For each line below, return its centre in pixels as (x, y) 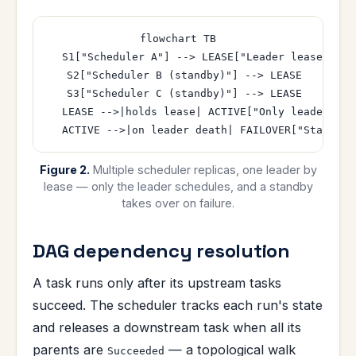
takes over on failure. (178, 203)
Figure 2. (64, 169)
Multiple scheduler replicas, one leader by (203, 169)
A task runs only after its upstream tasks (157, 282)
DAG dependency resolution (161, 250)
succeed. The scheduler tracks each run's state (178, 305)
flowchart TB (178, 39)
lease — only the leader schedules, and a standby (178, 186)
